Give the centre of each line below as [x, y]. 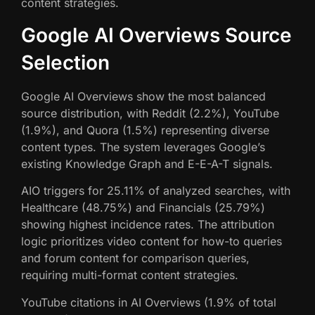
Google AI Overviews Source [156, 35]
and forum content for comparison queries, [135, 258]
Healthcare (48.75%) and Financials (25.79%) [143, 208]
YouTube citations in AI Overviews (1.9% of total [149, 302]
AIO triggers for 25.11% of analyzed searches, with [156, 191]
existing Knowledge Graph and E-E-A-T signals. [147, 163]
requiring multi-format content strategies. [130, 275]
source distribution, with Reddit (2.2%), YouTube [150, 113]
